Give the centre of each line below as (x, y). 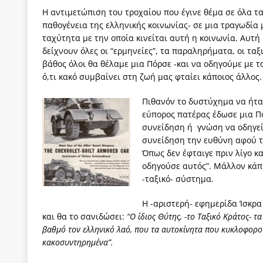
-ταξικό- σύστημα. (178, 178)
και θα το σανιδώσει (82, 216)
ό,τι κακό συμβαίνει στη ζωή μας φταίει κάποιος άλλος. (152, 76)
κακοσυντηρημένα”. (78, 242)
